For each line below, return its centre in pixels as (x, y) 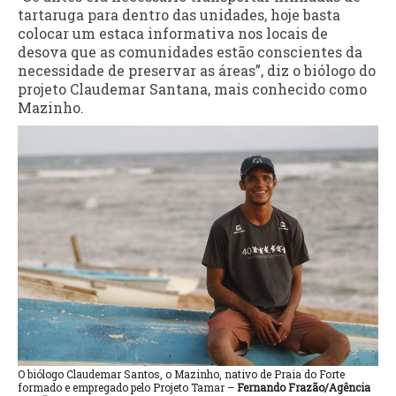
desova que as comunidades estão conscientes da (190, 51)
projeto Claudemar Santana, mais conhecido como (192, 88)
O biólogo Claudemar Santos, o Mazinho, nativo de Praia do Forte (181, 373)
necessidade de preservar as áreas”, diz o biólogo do (197, 70)
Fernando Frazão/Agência (304, 387)
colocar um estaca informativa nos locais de (173, 33)
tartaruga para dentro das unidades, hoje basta (179, 14)
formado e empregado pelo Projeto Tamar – (127, 387)
